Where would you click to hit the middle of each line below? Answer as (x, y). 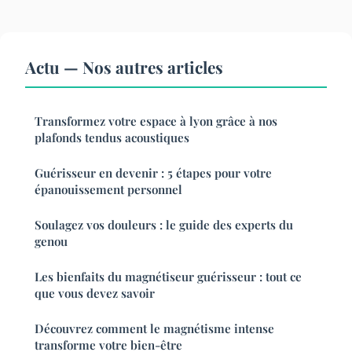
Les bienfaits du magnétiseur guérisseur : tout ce (168, 276)
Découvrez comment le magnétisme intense (154, 328)
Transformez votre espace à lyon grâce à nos (156, 121)
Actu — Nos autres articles (124, 66)
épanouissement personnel (108, 189)
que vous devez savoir (95, 293)
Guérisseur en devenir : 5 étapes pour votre (153, 172)
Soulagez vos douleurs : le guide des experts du (164, 224)
